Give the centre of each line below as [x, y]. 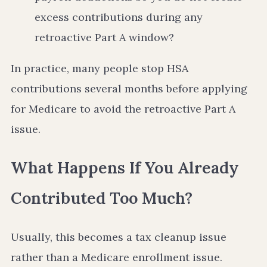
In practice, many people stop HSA [100, 68]
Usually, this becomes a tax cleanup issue [119, 237]
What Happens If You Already [125, 168]
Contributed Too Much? [102, 198]
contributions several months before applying [129, 88]
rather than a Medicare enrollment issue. [117, 257]
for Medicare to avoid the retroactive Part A [123, 108]
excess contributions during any [119, 17]
